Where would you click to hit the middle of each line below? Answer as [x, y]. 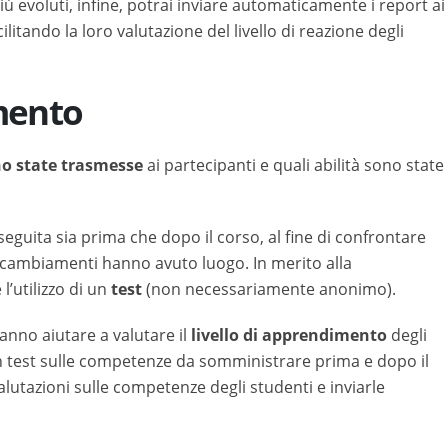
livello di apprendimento [289, 335]
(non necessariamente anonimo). [271, 289]
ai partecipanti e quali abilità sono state [293, 165]
